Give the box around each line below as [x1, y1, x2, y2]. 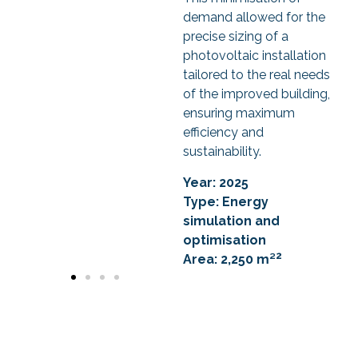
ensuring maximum [182, 105, 295, 121]
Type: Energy [182, 193, 268, 209]
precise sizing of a [182, 29, 288, 45]
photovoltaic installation [182, 48, 326, 64]
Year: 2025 [182, 174, 249, 190]
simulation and [182, 213, 280, 229]
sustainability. [182, 144, 261, 160]
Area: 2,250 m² [182, 251, 276, 267]
